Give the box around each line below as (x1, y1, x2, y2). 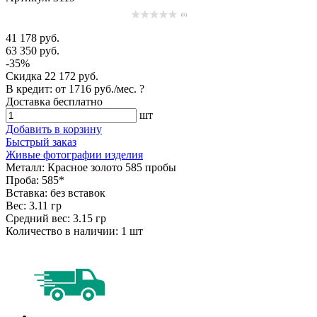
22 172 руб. (45, 69, 98, 82)
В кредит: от (6, 82, 69, 95)
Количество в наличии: (6, 224, 118, 237)
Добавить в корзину (6, 122, 102, 135)
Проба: (6, 173, 39, 186)
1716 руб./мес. (69, 82, 137, 95)
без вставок (50, 186, 105, 199)
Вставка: (6, 186, 47, 199)
